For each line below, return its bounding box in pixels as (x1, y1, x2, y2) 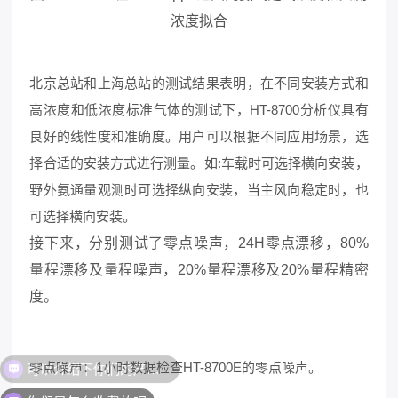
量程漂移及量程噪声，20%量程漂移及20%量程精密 (29, 261, 369, 277)
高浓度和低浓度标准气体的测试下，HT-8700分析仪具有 (29, 101, 369, 117)
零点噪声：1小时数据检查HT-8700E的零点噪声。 (29, 359, 322, 375)
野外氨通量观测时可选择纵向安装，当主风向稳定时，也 (29, 181, 369, 197)
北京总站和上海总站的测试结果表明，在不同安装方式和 (29, 75, 369, 91)
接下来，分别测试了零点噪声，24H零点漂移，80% (29, 235, 369, 251)
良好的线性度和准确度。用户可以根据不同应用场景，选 (29, 128, 369, 144)
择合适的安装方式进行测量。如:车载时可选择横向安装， (29, 155, 369, 171)
